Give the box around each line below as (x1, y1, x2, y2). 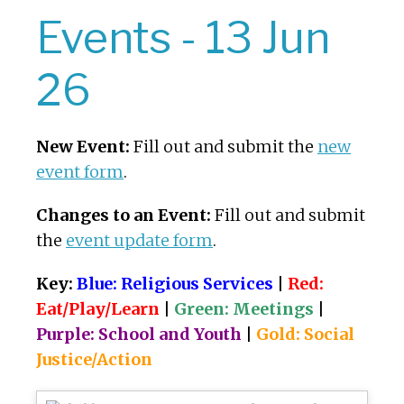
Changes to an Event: (36, 205, 211, 225)
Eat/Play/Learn (36, 298, 160, 319)
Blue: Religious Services (73, 273, 277, 294)
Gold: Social (256, 324, 354, 344)
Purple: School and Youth (36, 324, 242, 344)
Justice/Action (36, 349, 152, 370)
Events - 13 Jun (36, 12, 330, 64)
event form (36, 161, 124, 182)
